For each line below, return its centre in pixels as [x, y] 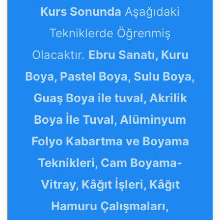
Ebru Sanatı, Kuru [138, 55]
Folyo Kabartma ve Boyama [110, 141]
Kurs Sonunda [81, 12]
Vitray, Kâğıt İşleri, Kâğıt [110, 185]
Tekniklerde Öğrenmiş [110, 33]
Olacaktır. [60, 55]
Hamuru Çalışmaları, [110, 206]
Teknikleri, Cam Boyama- [110, 163]
